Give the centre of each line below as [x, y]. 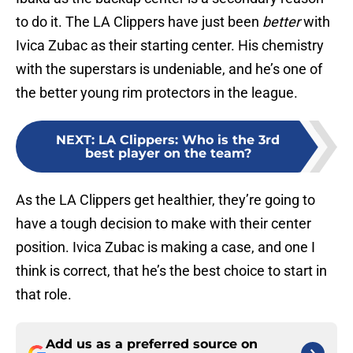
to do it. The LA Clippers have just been [139, 22]
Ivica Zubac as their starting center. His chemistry [170, 46]
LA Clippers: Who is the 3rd [189, 140]
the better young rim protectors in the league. [157, 93]
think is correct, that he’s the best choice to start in [171, 271]
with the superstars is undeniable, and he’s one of [169, 69]
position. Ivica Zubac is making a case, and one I [165, 247]
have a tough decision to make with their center [163, 224]
